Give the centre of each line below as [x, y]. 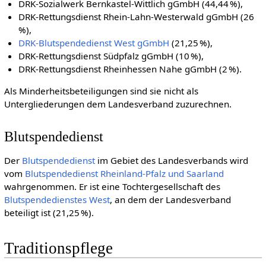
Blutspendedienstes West [57, 199]
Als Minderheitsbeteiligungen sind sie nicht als [101, 91]
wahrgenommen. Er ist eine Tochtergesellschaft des [112, 186]
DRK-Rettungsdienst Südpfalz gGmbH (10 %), [111, 56]
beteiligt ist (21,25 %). [49, 212]
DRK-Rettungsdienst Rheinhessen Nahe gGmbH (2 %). [130, 69]
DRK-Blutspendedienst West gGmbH [94, 42]
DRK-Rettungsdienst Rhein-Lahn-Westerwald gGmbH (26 [137, 16]
